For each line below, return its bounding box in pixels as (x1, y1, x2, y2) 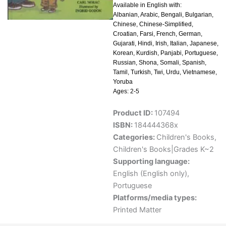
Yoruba (113, 78, 133, 86)
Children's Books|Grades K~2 (113, 145, 214, 154)
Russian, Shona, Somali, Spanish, (113, 59, 206, 67)
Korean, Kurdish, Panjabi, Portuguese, (113, 49, 218, 57)
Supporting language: (113, 157, 190, 166)
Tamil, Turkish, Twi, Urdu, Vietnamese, (113, 69, 217, 76)
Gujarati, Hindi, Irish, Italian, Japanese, (113, 40, 218, 47)
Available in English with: (113, 2, 182, 9)
